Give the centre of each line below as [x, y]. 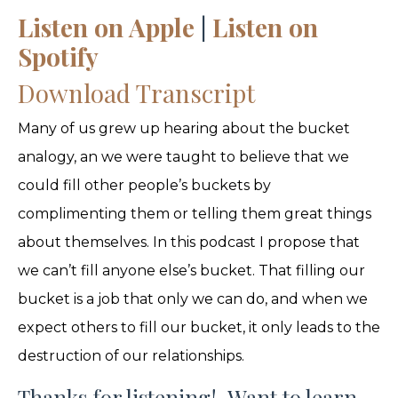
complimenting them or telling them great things [195, 213]
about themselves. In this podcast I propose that [189, 242]
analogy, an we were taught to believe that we [183, 156]
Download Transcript [136, 92]
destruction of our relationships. [131, 355]
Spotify [58, 56]
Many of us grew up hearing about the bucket [184, 128]
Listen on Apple [106, 27]
